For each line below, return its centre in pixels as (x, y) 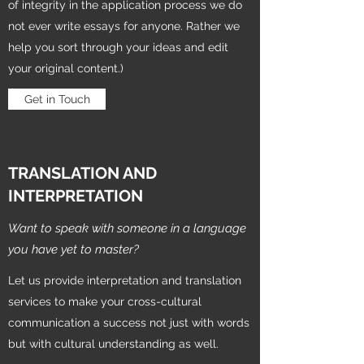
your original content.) (66, 68)
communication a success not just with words (129, 323)
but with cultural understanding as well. (117, 344)
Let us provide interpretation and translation (125, 280)
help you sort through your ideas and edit (118, 47)
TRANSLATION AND (82, 173)
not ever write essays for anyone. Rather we (124, 26)
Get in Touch (57, 99)
